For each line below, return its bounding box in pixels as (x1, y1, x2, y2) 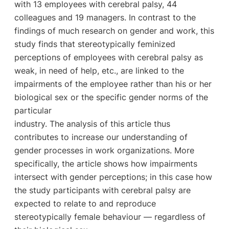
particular (14, 105, 52, 116)
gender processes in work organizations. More (14, 145, 194, 155)
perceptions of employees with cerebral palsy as (14, 52, 203, 62)
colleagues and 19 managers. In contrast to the (14, 12, 196, 22)
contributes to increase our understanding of (14, 131, 188, 142)
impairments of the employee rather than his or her (14, 78, 212, 89)
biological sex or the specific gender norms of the (14, 91, 208, 102)
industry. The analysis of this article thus (14, 118, 170, 129)
